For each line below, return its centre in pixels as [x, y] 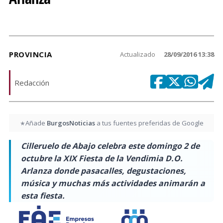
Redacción [32, 83]
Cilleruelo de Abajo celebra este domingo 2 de [110, 146]
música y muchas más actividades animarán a [113, 183]
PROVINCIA [31, 54]
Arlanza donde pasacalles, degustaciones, [104, 171]
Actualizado [138, 54]
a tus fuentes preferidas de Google [149, 123]
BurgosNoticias [71, 123]
